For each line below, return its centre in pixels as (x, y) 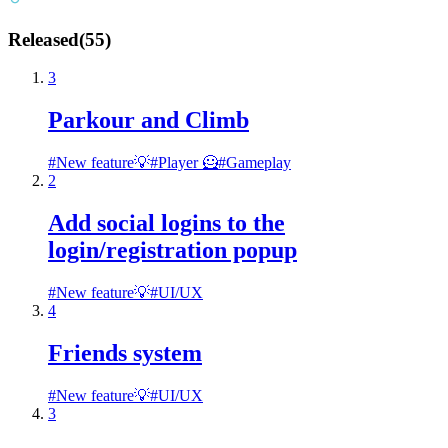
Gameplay (258, 163)
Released (43, 39)
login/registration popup (172, 250)
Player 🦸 (188, 163)
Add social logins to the (166, 223)
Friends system (125, 352)
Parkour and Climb (148, 120)
